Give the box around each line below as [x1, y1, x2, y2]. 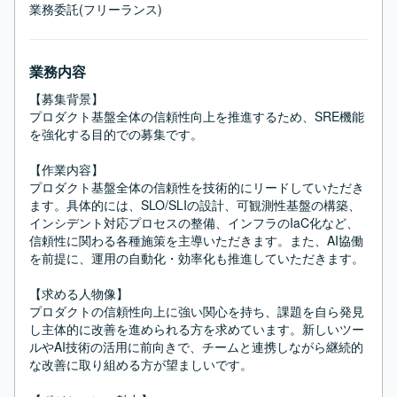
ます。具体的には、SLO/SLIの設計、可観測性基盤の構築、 [29, 196, 361, 214]
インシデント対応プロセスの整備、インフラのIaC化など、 [29, 214, 359, 231]
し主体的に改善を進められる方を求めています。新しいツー [29, 320, 364, 338]
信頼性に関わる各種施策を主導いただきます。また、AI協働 [29, 231, 363, 249]
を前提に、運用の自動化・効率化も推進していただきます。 [29, 249, 364, 267]
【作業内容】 [29, 160, 104, 178]
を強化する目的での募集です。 [29, 125, 203, 143]
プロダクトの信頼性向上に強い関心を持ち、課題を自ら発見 [29, 302, 364, 320]
